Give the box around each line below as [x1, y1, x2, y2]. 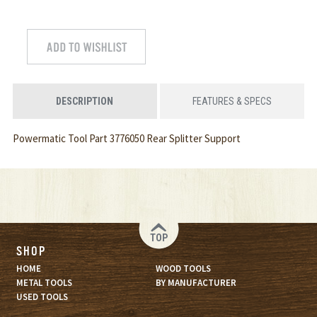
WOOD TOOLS [155, 263, 211, 275]
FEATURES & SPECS [192, 96, 272, 108]
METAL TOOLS [16, 277, 72, 289]
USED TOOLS [16, 291, 68, 304]
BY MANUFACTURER [155, 277, 236, 289]
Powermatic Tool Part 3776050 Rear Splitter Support [12, 132, 241, 146]
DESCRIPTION [56, 96, 114, 108]
